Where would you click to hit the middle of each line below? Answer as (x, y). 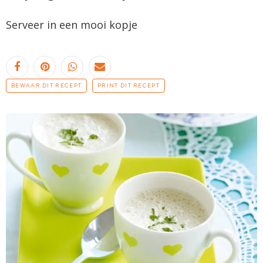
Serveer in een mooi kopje (72, 24)
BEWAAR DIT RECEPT (47, 85)
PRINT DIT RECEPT (129, 85)
